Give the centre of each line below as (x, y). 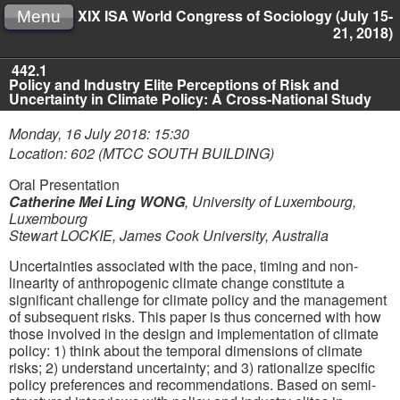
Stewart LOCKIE (61, 236)
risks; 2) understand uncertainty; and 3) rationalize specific (192, 367)
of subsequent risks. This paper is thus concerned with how (195, 316)
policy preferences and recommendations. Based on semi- (192, 384)
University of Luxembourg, (274, 202)
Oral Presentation (64, 185)
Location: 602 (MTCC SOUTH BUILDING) (142, 154)
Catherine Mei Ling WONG (97, 202)
